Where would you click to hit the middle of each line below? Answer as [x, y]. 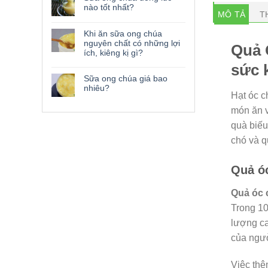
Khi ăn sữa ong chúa [123, 33]
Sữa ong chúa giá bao [126, 78]
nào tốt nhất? [109, 7]
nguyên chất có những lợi [132, 43]
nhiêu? [97, 88]
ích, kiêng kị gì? [113, 53]
